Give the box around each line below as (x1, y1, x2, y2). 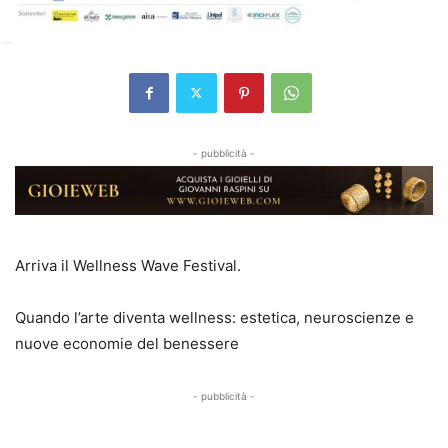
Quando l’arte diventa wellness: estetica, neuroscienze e (15, 307, 414, 327)
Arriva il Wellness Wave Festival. (15, 255, 241, 275)
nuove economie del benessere (15, 333, 239, 353)
